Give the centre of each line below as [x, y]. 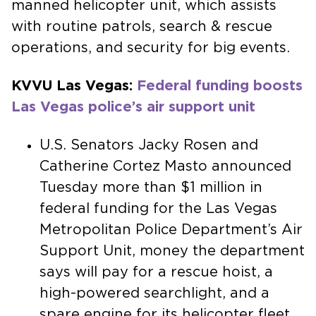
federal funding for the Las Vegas [158, 208]
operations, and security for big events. [153, 48]
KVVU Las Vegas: [74, 86]
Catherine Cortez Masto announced [165, 166]
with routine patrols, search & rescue [142, 26]
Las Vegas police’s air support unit [133, 107]
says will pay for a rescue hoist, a [156, 272]
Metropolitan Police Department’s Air [171, 230]
